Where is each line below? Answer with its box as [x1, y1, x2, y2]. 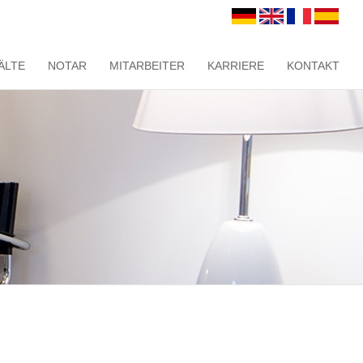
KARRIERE [207, 59, 264, 72]
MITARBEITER [109, 59, 185, 72]
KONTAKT [287, 59, 340, 72]
